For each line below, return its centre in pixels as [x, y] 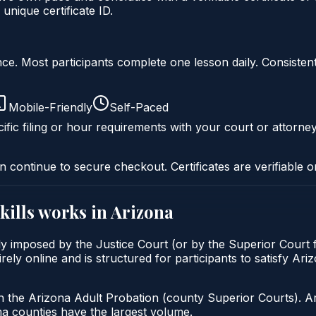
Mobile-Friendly [50, 107]
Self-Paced [139, 107]
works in [73, 211]
